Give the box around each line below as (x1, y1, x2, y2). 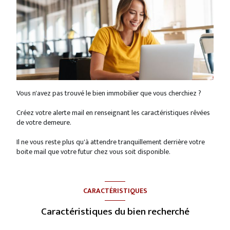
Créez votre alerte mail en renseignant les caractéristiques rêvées (16, 106, 210, 119)
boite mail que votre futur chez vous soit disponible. (16, 145, 170, 158)
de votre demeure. (16, 116, 71, 128)
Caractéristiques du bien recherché (41, 203, 189, 220)
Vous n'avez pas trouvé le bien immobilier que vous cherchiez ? (16, 87, 201, 99)
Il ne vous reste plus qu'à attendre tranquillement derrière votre (16, 136, 205, 148)
